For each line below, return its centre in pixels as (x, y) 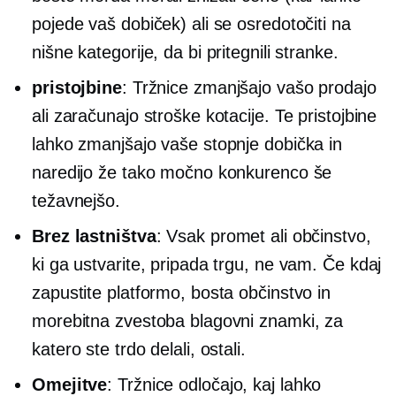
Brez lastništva (94, 236)
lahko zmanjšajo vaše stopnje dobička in (187, 145)
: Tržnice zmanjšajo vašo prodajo (249, 88)
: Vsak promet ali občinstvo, (263, 236)
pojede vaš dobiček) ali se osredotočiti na (191, 24)
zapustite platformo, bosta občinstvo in (182, 293)
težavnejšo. (76, 201)
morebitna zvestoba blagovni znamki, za (188, 321)
